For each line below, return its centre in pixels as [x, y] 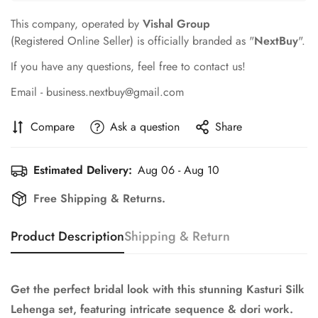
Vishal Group [176, 23]
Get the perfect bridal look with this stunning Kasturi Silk [158, 289]
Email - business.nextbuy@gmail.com [97, 92]
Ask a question [145, 126]
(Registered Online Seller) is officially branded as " [132, 40]
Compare [53, 126]
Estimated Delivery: [83, 170]
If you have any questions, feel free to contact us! [128, 66]
